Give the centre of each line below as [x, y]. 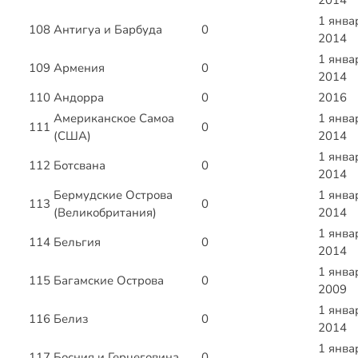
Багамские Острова [109, 281]
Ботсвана [80, 166]
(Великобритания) [105, 213]
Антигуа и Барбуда [108, 30]
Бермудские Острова [113, 195]
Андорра [79, 98]
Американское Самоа [114, 119]
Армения [79, 68]
